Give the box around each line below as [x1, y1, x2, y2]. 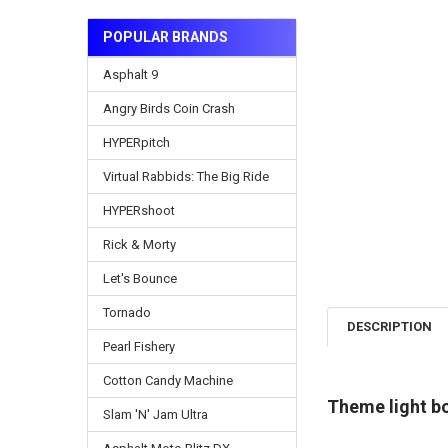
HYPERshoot [102, 202, 175, 218]
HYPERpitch [102, 134, 170, 150]
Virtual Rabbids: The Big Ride [102, 168, 269, 184]
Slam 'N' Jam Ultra [102, 406, 208, 422]
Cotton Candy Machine [102, 372, 233, 388]
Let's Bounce [102, 270, 177, 286]
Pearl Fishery [102, 338, 175, 354]
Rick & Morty [102, 236, 176, 252]
